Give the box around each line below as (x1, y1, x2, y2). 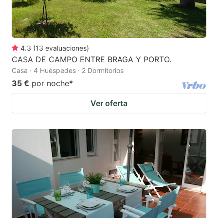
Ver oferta (91, 98, 127, 109)
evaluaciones (45, 44, 87, 53)
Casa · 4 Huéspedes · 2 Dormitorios (12, 66, 124, 75)
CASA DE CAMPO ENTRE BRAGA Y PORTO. (12, 54, 171, 65)
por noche (32, 78, 69, 89)
